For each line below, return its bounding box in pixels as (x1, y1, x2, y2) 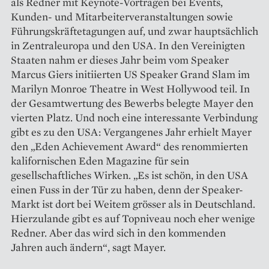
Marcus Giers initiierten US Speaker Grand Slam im (11, 67, 250, 82)
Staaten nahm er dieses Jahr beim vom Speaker (11, 53, 229, 67)
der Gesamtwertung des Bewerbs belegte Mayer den (11, 96, 253, 110)
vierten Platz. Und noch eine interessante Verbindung (11, 110, 258, 125)
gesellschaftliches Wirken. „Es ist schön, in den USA (11, 168, 248, 183)
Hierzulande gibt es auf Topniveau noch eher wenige (11, 211, 255, 226)
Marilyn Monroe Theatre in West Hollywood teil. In (11, 82, 250, 96)
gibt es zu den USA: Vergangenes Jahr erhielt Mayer (11, 125, 252, 139)
